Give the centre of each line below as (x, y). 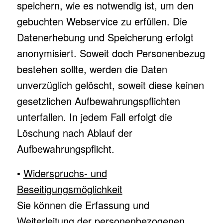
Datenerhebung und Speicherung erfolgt (105, 37)
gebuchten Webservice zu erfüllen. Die (102, 21)
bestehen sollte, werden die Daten (92, 69)
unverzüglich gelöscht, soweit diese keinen (110, 85)
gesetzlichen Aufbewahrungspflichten (98, 101)
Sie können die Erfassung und (83, 205)
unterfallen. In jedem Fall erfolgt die (94, 117)
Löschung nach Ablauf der (74, 133)
